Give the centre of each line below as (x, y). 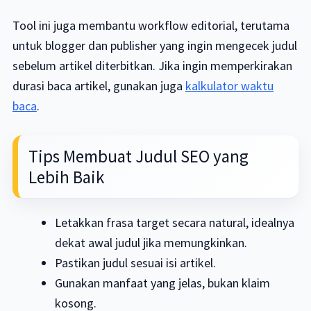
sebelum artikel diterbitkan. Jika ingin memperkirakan (152, 66)
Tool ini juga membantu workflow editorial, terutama (151, 25)
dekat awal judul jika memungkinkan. (151, 243)
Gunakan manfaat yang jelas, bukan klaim (163, 283)
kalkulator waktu (229, 86)
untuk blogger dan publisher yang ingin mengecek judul (154, 45)
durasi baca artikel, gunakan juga (99, 86)
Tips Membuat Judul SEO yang (138, 156)
